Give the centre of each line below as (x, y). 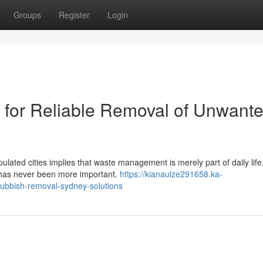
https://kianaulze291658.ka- (171, 174)
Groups (27, 15)
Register (74, 15)
